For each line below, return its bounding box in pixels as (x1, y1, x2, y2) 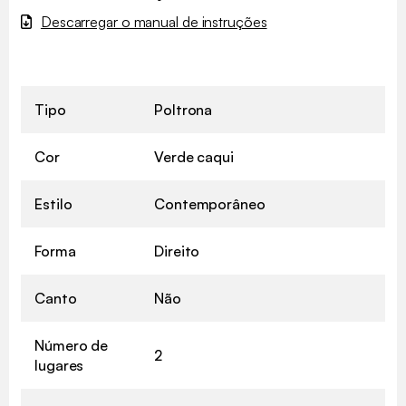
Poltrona (154, 100, 213, 119)
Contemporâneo (154, 194, 266, 213)
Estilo (34, 194, 72, 213)
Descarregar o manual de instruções (40, 12, 267, 31)
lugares (34, 355, 84, 374)
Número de (34, 335, 109, 354)
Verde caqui (154, 147, 234, 166)
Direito (154, 241, 200, 260)
